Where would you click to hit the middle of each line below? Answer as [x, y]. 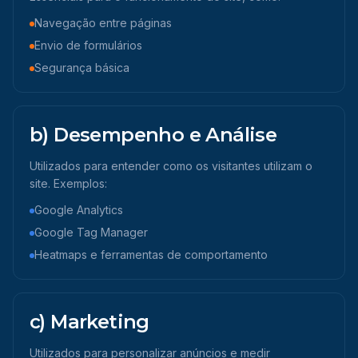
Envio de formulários [88, 45]
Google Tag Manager [91, 232]
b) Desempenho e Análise [153, 135]
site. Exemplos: [68, 183]
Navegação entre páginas [103, 23]
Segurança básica [82, 68]
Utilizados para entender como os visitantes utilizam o [171, 166]
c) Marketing [89, 322]
